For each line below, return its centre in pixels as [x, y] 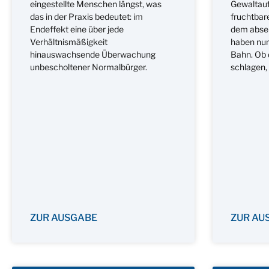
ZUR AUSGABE [64, 217]
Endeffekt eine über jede [77, 29]
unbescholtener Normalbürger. [89, 67]
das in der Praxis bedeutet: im [86, 16]
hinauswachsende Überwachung [93, 54]
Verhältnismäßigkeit [69, 41]
